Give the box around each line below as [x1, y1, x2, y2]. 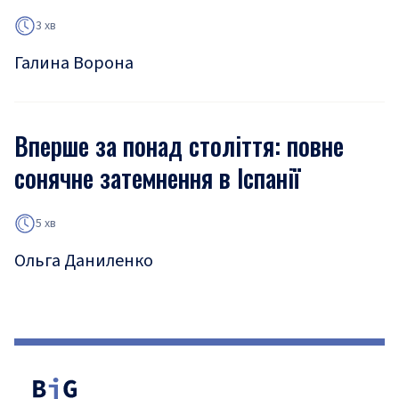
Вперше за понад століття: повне [14, 127, 344, 164]
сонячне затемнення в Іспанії [14, 159, 300, 196]
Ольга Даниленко [14, 248, 153, 273]
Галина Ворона [14, 51, 134, 76]
